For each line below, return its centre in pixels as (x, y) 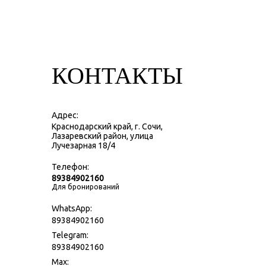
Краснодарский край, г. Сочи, (107, 126)
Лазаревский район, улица (102, 136)
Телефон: (70, 167)
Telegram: (70, 235)
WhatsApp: (72, 208)
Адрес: (65, 115)
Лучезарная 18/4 (83, 145)
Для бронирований (85, 187)
